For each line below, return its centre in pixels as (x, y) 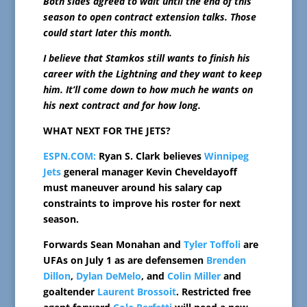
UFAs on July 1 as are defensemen (124, 260)
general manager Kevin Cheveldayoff (149, 172)
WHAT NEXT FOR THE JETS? (107, 131)
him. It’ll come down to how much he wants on (148, 90)
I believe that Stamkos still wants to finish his (146, 58)
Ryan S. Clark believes (150, 156)
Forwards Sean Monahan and (113, 245)
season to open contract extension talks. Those (149, 17)
